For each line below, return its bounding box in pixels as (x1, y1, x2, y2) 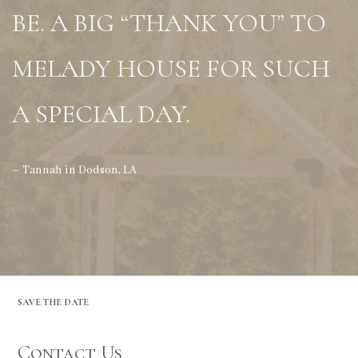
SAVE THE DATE (18, 296, 89, 308)
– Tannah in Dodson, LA (12, 163, 137, 177)
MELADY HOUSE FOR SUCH (12, 53, 330, 84)
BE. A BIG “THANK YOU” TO (12, 7, 326, 38)
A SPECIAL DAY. (12, 98, 190, 129)
